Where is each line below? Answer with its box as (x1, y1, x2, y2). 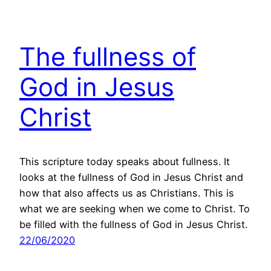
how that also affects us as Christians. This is (19, 186, 234, 199)
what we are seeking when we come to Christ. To (19, 202, 250, 215)
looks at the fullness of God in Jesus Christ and (19, 171, 243, 183)
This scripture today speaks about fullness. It (19, 155, 230, 168)
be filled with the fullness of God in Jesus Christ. (19, 218, 247, 230)
